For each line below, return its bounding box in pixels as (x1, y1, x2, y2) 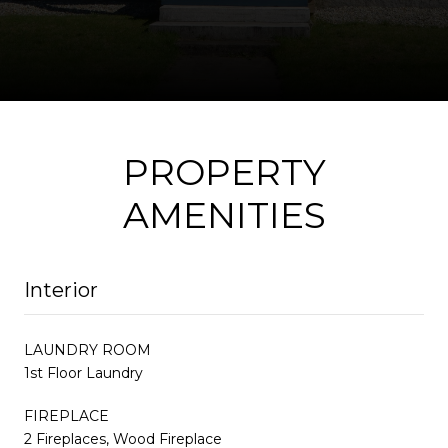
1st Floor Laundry (24, 363, 143, 382)
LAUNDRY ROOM (24, 340, 151, 359)
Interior (24, 277, 98, 302)
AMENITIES (122, 192, 326, 237)
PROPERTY (122, 149, 326, 194)
